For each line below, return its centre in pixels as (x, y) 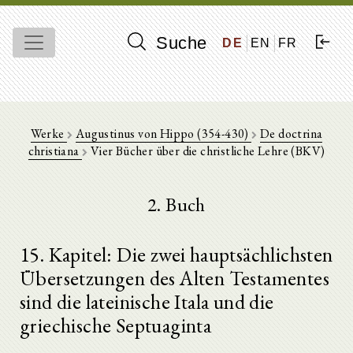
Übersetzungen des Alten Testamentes (175, 278)
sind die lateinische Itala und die (147, 302)
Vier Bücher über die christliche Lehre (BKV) (206, 151)
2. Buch (176, 204)
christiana (55, 151)
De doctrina (292, 134)
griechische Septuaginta (116, 325)
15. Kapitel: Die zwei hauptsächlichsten (176, 255)
